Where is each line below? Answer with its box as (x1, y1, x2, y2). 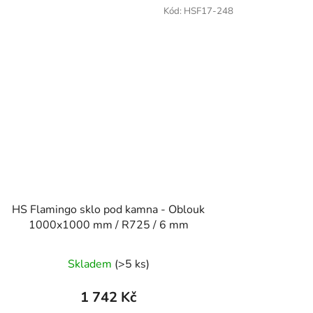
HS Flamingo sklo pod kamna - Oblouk (12, 202, 205, 218)
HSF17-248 (183, 4, 233, 17)
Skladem (67, 256, 115, 272)
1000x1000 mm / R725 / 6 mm (28, 217, 189, 233)
